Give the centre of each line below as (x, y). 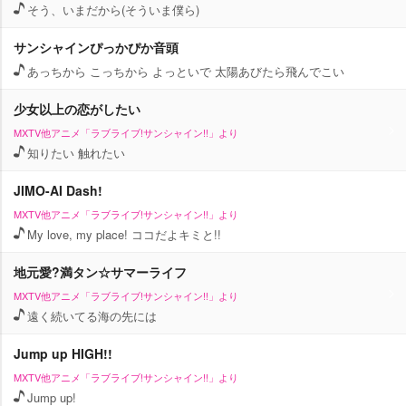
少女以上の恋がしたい (77, 109)
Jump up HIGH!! (63, 353)
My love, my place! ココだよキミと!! (124, 234)
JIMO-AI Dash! (58, 190)
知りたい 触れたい (76, 153)
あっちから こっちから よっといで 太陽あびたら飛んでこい (186, 71)
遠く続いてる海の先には (92, 316)
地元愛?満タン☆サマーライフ (100, 272)
